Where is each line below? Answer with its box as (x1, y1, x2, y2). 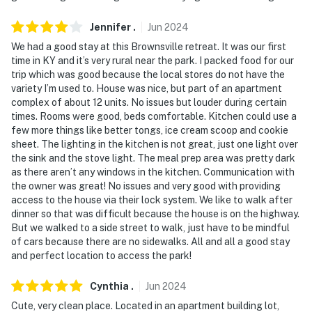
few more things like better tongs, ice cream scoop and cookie (11, 125, 288, 136)
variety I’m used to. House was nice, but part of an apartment (11, 83, 282, 95)
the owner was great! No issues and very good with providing (11, 180, 281, 192)
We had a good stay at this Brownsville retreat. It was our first (11, 41, 286, 53)
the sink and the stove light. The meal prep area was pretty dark (11, 153, 295, 164)
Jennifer (90, 22, 131, 33)
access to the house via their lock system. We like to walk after (11, 194, 292, 206)
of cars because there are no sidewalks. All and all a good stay (11, 236, 290, 248)
